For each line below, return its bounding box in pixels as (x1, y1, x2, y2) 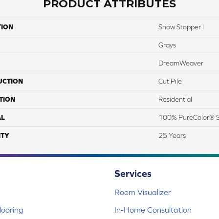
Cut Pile (158, 77, 182, 86)
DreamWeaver (158, 59, 203, 67)
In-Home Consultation (114, 205, 192, 215)
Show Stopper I (158, 23, 204, 31)
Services (114, 168, 152, 179)
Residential (158, 95, 192, 104)
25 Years (158, 131, 186, 140)
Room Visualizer (114, 188, 171, 197)
